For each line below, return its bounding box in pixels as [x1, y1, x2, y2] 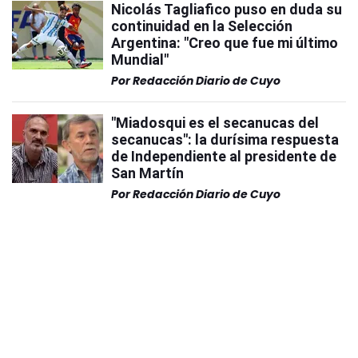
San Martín [111, 165, 184, 181]
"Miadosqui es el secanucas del [111, 114, 319, 131]
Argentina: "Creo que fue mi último [111, 34, 338, 51]
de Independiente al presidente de [111, 148, 336, 165]
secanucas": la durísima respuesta [111, 131, 339, 148]
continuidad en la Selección [111, 18, 292, 34]
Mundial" [111, 51, 169, 68]
